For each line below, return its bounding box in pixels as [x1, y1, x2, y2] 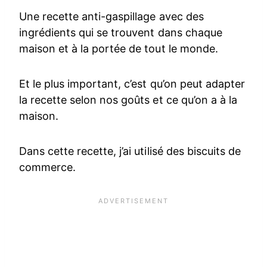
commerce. [19, 160, 76, 173]
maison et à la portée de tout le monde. [19, 42, 218, 55]
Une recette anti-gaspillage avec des [19, 10, 204, 23]
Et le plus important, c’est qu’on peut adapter [19, 77, 245, 90]
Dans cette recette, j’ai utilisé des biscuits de [19, 144, 241, 157]
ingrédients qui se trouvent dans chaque [19, 26, 222, 39]
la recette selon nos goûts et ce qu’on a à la [19, 93, 237, 106]
